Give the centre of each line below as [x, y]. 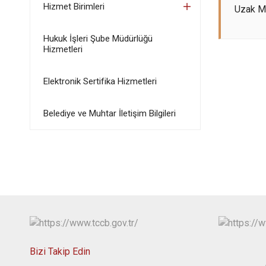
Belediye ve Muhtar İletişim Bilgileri [109, 113]
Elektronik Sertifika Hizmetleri [100, 81]
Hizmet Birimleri [74, 7]
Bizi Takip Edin [60, 251]
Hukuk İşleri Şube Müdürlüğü [98, 39]
